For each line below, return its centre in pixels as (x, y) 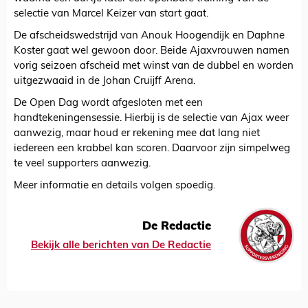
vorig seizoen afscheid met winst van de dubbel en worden (154, 67)
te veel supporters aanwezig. (82, 164)
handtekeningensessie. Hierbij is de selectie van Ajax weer (151, 119)
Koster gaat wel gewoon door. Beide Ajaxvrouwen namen (152, 52)
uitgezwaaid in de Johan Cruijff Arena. (104, 82)
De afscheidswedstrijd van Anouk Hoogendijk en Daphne (149, 36)
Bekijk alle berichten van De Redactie (121, 245)
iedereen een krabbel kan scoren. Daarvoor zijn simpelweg (152, 149)
